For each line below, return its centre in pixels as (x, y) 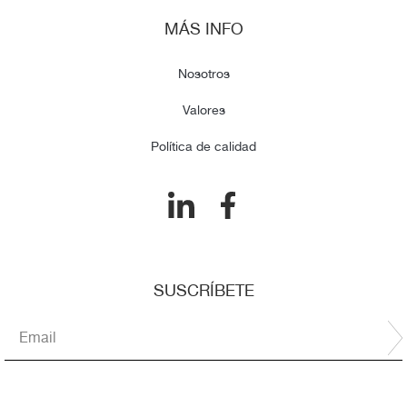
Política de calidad (203, 146)
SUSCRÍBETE (203, 290)
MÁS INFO (203, 28)
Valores (203, 109)
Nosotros (203, 73)
